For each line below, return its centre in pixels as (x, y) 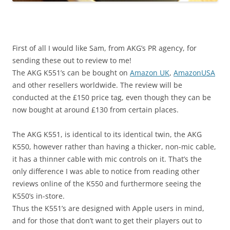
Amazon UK (150, 72)
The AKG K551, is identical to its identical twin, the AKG (107, 134)
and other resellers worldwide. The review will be (97, 85)
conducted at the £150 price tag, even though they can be (112, 97)
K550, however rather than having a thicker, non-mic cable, (114, 146)
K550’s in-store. (39, 196)
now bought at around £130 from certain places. (95, 109)
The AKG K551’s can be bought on (71, 72)
